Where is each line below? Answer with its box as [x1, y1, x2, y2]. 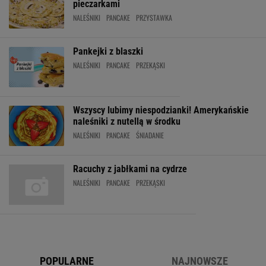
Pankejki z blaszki [73, 46, 143, 57]
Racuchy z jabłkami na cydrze [73, 163, 187, 175]
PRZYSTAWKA [136, 12, 172, 23]
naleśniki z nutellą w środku [73, 116, 180, 127]
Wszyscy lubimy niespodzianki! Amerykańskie [73, 104, 249, 116]
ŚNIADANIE [136, 130, 164, 140]
